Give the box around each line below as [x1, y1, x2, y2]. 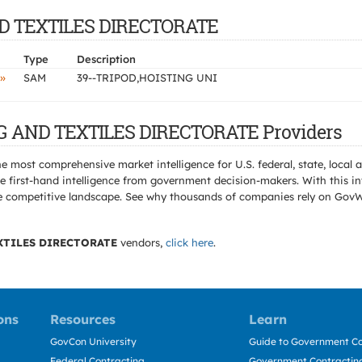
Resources [50, 311, 116, 327]
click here [166, 236, 213, 249]
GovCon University [50, 335, 137, 347]
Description [77, 53, 136, 65]
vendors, [117, 236, 166, 249]
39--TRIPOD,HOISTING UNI [77, 71, 217, 84]
